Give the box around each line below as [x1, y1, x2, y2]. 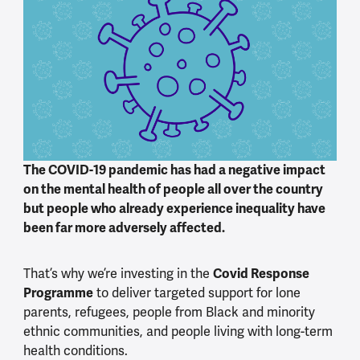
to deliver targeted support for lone [92, 285, 301, 302]
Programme [22, 284, 93, 302]
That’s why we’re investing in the [22, 266, 213, 283]
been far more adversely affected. [22, 219, 225, 237]
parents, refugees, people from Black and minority [22, 305, 315, 321]
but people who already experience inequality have [22, 200, 325, 218]
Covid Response [212, 265, 309, 283]
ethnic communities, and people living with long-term [22, 324, 333, 341]
